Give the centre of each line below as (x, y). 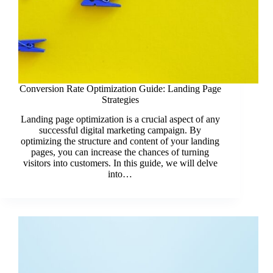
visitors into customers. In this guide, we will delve (120, 163)
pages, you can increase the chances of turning (120, 152)
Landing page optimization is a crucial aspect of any (120, 119)
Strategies (120, 99)
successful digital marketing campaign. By (120, 130)
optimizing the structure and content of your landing (120, 141)
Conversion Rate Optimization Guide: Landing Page (120, 88)
